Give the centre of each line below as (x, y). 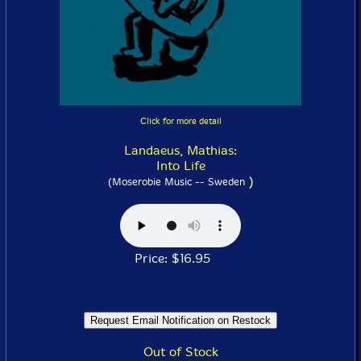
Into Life (180, 166)
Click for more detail (180, 122)
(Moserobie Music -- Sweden (176, 182)
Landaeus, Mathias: (180, 151)
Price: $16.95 (180, 259)
